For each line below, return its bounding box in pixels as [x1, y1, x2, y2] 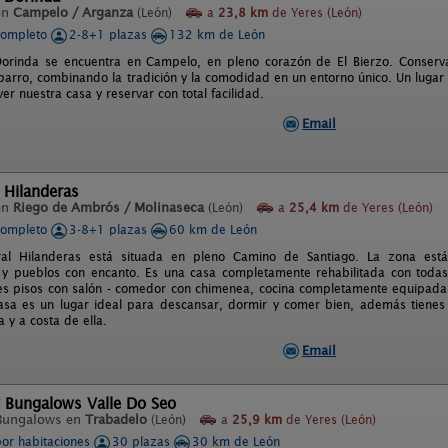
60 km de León [169, 222, 257, 237]
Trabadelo [85, 412, 147, 427]
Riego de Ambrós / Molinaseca [13, 200, 204, 215]
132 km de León [169, 27, 265, 42]
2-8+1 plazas [69, 27, 151, 42]
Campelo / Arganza [13, 5, 133, 20]
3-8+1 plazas [69, 222, 151, 237]
